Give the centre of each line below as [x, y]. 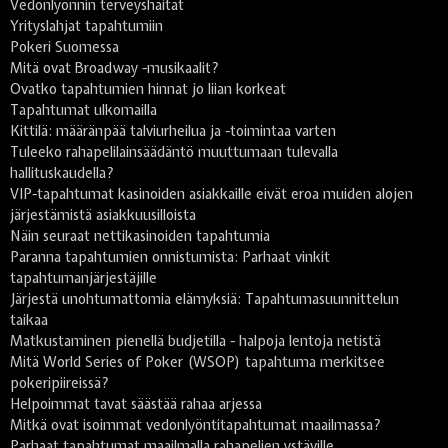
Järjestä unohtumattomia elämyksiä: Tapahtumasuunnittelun [204, 299]
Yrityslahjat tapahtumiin [86, 26]
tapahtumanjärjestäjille [83, 278]
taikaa [29, 320]
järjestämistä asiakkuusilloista [103, 215]
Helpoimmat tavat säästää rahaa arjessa [136, 404]
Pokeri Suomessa [64, 47]
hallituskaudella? [62, 173]
